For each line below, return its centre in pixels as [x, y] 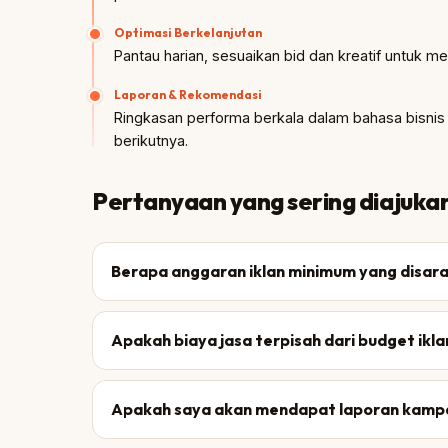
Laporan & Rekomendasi [188, 94]
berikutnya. [151, 140]
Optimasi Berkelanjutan [188, 32]
